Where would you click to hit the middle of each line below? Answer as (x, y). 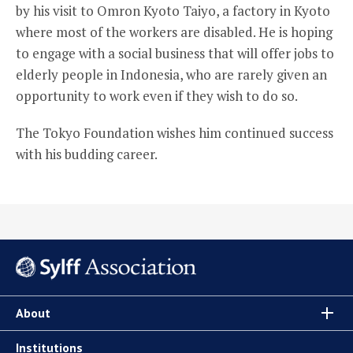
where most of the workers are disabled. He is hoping (174, 32)
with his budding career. (87, 154)
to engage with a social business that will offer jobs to (175, 53)
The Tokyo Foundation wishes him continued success (175, 132)
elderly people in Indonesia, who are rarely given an (171, 74)
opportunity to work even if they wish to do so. (157, 95)
